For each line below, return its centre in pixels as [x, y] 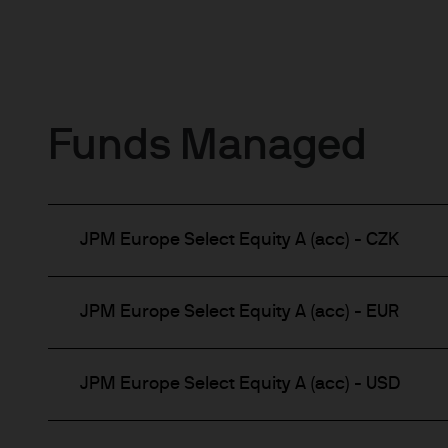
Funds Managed [207, 146]
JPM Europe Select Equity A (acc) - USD [240, 384]
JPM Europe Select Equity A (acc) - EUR [239, 312]
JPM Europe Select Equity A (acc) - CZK [239, 240]
